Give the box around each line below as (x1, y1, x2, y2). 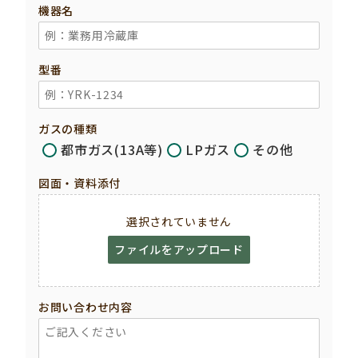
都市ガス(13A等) (61, 140, 163, 160)
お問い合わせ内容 (38, 299, 133, 316)
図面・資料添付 (38, 175, 121, 192)
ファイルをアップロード (114, 241, 244, 258)
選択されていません (125, 213, 233, 230)
